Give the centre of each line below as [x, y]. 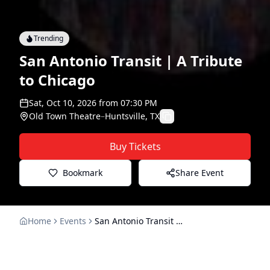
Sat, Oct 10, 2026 [63, 102]
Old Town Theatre [65, 116]
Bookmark [83, 172]
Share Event [199, 172]
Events [73, 221]
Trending [49, 38]
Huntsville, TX [132, 116]
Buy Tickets [135, 146]
